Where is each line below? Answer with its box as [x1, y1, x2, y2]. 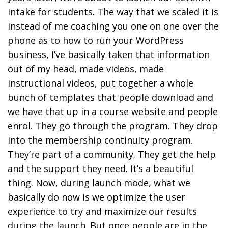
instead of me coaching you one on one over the [8, 19, 219, 32]
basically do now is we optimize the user [8, 190, 185, 203]
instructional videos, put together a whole [8, 76, 193, 89]
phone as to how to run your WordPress [8, 34, 184, 46]
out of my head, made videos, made [8, 62, 164, 75]
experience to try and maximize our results [8, 205, 197, 217]
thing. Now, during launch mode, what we [8, 176, 190, 189]
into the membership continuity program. [8, 133, 193, 146]
